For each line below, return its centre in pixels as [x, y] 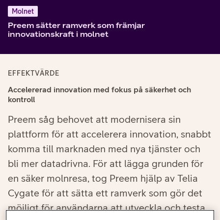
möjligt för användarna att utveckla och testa [107, 208]
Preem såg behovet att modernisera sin [94, 119]
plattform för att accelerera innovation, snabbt [110, 134]
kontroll [21, 99]
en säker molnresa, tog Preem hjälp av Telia [103, 178]
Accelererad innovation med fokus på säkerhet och [99, 90]
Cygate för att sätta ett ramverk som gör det [105, 193]
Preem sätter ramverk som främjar [76, 25]
